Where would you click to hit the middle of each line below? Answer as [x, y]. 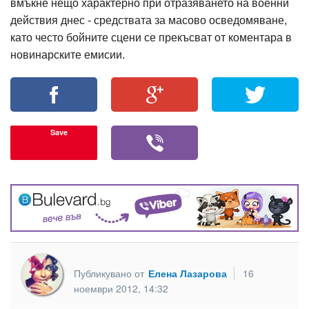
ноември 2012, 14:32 [121, 288]
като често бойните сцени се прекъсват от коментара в [151, 38]
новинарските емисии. [68, 55]
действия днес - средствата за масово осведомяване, [149, 20]
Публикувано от [110, 273]
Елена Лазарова [188, 273]
